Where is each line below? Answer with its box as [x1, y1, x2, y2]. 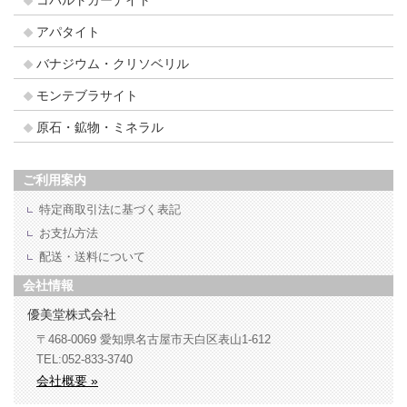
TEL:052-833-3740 [36, 352, 133, 367]
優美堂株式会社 [27, 308, 116, 323]
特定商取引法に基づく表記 [39, 203, 181, 217]
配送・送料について [39, 250, 145, 264]
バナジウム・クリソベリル [36, 57, 189, 72]
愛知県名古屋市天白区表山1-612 [100, 333, 271, 347]
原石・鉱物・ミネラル [36, 121, 164, 135]
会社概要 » [36, 373, 98, 389]
